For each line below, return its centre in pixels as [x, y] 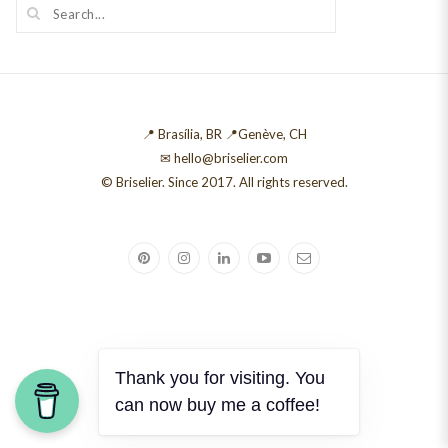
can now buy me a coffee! [217, 405]
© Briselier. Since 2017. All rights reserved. [224, 182]
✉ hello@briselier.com [224, 158]
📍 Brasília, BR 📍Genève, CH [224, 134]
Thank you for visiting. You [220, 378]
